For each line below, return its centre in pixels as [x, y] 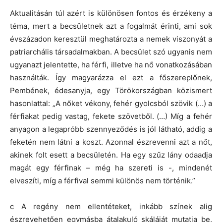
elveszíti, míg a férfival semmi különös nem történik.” [103, 180]
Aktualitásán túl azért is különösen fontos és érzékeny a [111, 13]
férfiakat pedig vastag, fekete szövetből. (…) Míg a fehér [111, 116]
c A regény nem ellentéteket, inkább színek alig [111, 206]
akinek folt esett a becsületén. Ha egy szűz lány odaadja [111, 155]
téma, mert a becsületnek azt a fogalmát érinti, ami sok [111, 26]
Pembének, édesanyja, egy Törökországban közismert [111, 90]
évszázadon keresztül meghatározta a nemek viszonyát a [111, 39]
